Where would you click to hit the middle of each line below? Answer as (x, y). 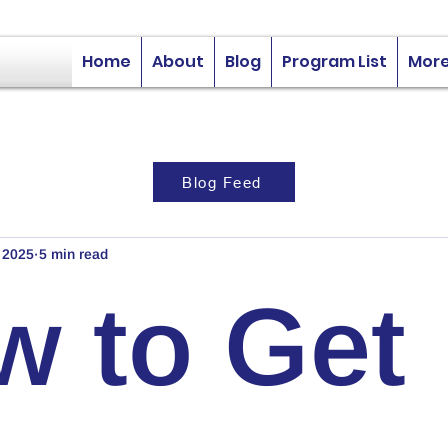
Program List (334, 61)
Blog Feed (222, 182)
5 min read (73, 253)
